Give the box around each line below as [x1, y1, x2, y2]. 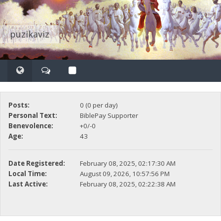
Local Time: [8, 169, 47, 179]
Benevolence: [8, 121, 53, 131]
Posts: [8, 101, 30, 110]
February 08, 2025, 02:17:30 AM [79, 159, 176, 168]
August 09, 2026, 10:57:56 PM [79, 169, 170, 179]
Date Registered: [8, 159, 65, 168]
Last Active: [8, 180, 48, 189]
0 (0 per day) [79, 101, 118, 110]
